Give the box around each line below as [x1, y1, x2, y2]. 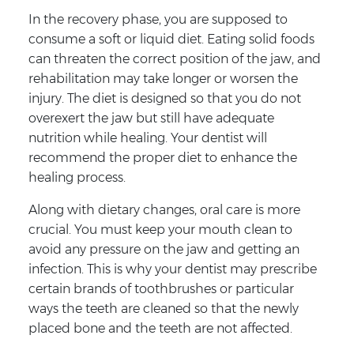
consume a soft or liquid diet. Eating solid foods [28, 31, 314, 47]
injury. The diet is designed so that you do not [28, 90, 301, 106]
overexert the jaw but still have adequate [28, 110, 274, 126]
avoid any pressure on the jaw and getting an [28, 241, 299, 257]
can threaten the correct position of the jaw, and [28, 51, 321, 66]
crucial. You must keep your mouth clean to [28, 221, 292, 237]
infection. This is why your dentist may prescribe [28, 261, 317, 277]
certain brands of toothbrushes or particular [28, 281, 294, 296]
